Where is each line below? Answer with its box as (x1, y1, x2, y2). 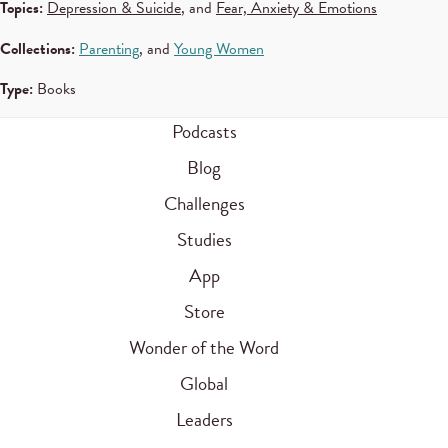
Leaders (175, 404, 233, 434)
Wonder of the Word (129, 332, 279, 362)
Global (180, 368, 228, 398)
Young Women (174, 36, 264, 61)
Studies (176, 224, 232, 254)
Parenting (79, 36, 139, 61)
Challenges (163, 188, 245, 218)
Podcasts (171, 116, 237, 146)
